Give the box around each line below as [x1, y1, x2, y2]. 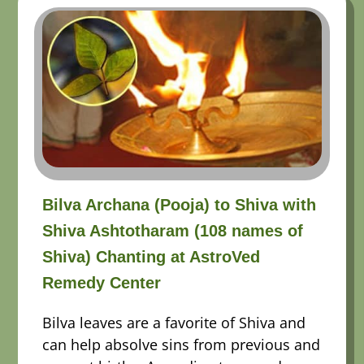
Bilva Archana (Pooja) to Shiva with [42, 195, 317, 214]
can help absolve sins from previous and [42, 334, 321, 354]
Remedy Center [42, 273, 162, 292]
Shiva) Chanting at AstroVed [42, 247, 261, 266]
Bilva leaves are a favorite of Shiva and [42, 312, 306, 332]
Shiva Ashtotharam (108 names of [42, 221, 304, 240]
